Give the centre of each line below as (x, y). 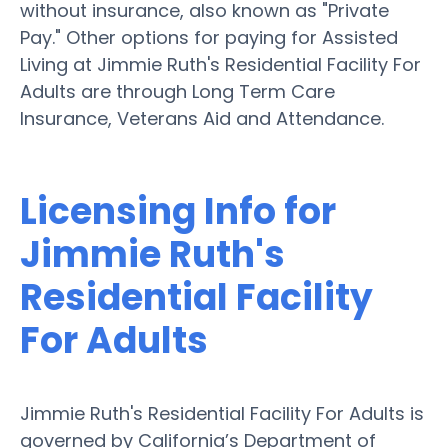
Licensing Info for (178, 211)
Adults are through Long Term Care (177, 91)
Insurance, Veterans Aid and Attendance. (202, 118)
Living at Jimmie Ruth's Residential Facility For (220, 64)
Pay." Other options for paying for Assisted (209, 37)
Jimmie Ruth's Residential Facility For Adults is (222, 413)
